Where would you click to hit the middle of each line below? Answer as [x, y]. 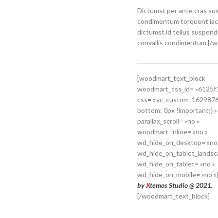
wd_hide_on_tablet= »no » [176, 164]
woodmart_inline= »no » [173, 132]
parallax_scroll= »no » [169, 121]
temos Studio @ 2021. [182, 185]
